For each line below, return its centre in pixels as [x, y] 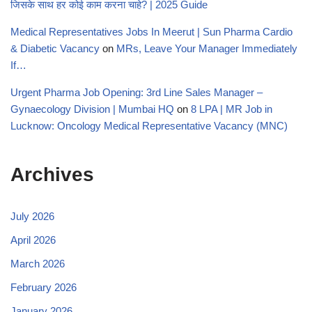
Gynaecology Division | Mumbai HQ [92, 109]
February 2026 [44, 288]
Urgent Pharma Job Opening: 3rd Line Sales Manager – [136, 93]
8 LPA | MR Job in [232, 109]
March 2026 [38, 264]
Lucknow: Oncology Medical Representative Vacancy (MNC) [149, 126]
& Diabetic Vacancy [55, 49]
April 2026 [33, 240]
